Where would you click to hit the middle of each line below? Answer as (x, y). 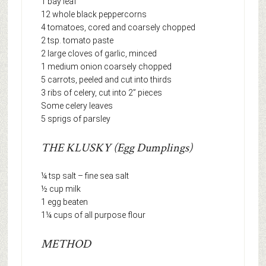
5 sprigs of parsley (75, 119)
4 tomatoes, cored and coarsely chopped (118, 28)
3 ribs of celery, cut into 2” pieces (102, 93)
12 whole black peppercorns (94, 15)
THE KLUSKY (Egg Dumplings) (116, 148)
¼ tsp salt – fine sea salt (85, 176)
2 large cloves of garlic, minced (99, 54)
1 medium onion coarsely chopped (106, 67)
